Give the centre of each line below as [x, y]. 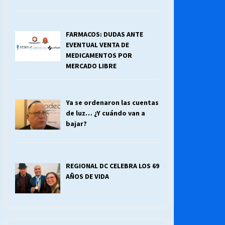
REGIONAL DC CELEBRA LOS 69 [112, 166]
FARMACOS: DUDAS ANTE [104, 34]
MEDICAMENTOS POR [99, 55]
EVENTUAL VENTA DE [97, 44]
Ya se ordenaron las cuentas [112, 102]
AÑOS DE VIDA [87, 177]
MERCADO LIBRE [91, 66]
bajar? [76, 123]
